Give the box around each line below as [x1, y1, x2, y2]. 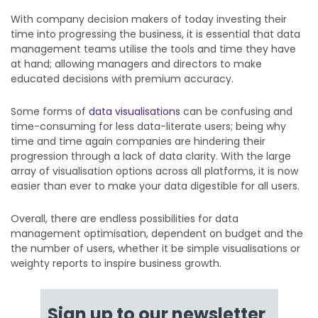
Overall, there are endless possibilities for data [11, 212, 238, 226]
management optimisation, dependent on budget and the [11, 226, 303, 241]
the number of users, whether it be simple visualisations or [11, 241, 300, 256]
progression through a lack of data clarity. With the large [11, 149, 291, 164]
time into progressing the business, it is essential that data [11, 27, 300, 42]
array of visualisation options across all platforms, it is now [11, 164, 298, 179]
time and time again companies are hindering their [11, 134, 265, 149]
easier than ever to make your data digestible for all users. [11, 179, 300, 194]
